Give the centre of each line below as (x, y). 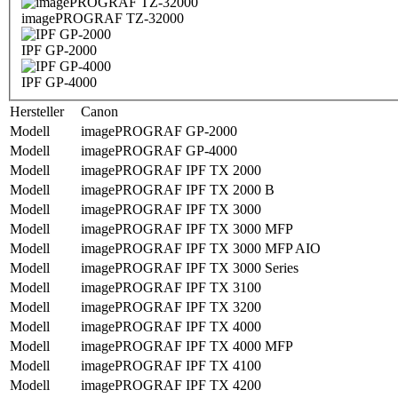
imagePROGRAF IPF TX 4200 (171, 386)
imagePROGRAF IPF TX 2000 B (178, 190)
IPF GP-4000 (59, 83)
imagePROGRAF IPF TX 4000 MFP (187, 346)
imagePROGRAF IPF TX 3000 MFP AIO (201, 249)
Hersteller (37, 112)
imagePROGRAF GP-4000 (159, 151)
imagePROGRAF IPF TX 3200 (171, 307)
